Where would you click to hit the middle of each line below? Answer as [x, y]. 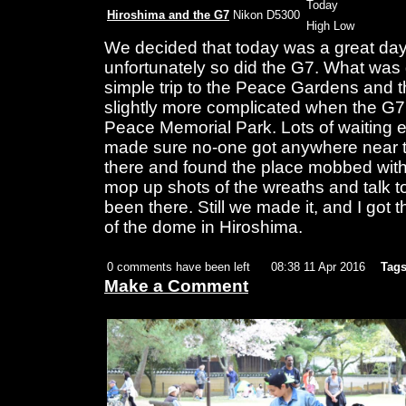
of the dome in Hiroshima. [203, 227]
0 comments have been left [179, 267]
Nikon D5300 [266, 15]
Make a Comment [176, 286]
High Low [330, 26]
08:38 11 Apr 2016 [318, 267]
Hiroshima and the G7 [168, 15]
